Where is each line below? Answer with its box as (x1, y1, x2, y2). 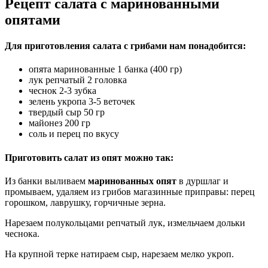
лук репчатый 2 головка (29, 75, 129, 86)
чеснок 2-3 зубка (29, 86, 99, 96)
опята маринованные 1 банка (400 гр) (29, 64, 184, 75)
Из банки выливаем (5, 175, 88, 186)
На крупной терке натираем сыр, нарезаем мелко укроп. (5, 248, 234, 259)
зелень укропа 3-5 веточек (29, 96, 138, 107)
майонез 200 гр (29, 118, 93, 129)
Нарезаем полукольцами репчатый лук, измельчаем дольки (5, 217, 245, 228)
